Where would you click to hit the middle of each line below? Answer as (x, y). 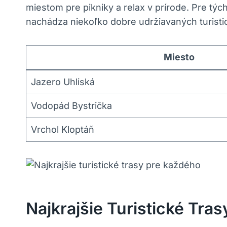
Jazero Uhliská (63, 82)
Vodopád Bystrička (71, 106)
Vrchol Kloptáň (63, 130)
